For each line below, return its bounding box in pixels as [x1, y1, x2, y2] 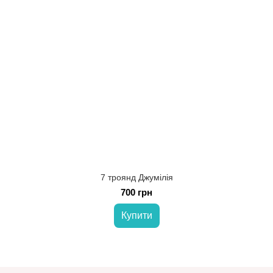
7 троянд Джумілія [100, 172, 173, 182]
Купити [121, 210, 152, 221]
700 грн [121, 187, 152, 197]
